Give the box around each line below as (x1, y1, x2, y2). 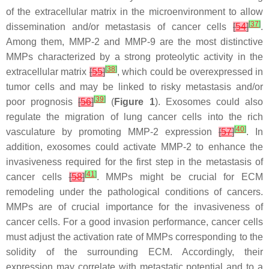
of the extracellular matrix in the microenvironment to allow (6, 6, 263, 17)
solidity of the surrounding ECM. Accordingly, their (6, 246, 263, 257)
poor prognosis (6, 96, 79, 107)
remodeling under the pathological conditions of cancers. (6, 186, 263, 197)
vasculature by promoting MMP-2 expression (6, 126, 219, 137)
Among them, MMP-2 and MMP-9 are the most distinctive (6, 36, 263, 47)
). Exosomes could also (154, 96, 264, 107)
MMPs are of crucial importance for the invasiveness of (6, 201, 263, 212)
